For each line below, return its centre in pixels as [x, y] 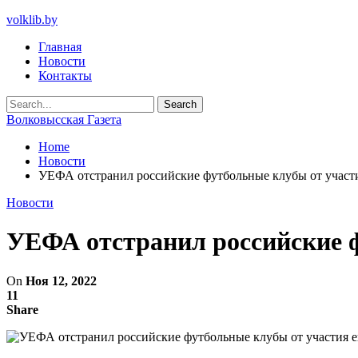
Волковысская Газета [64, 119]
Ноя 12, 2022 [61, 280]
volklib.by [32, 20]
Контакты [65, 76]
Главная [60, 47]
